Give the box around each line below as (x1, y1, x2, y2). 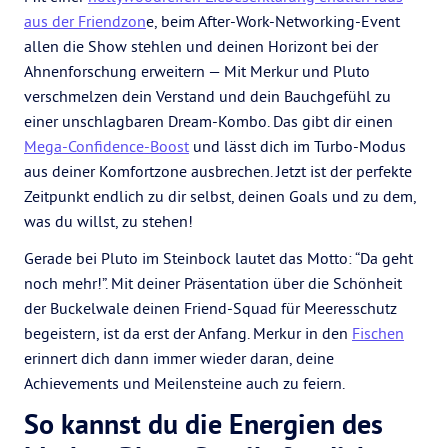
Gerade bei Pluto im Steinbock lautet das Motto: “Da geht (24, 248, 413, 268)
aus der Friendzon (24, 11, 146, 31)
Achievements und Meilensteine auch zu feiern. (24, 373, 345, 393)
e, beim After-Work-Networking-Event (146, 11, 400, 31)
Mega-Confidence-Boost (24, 136, 189, 156)
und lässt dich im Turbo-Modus (189, 136, 406, 156)
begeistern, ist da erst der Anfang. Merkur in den (24, 323, 352, 343)
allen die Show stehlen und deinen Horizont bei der (24, 36, 378, 56)
